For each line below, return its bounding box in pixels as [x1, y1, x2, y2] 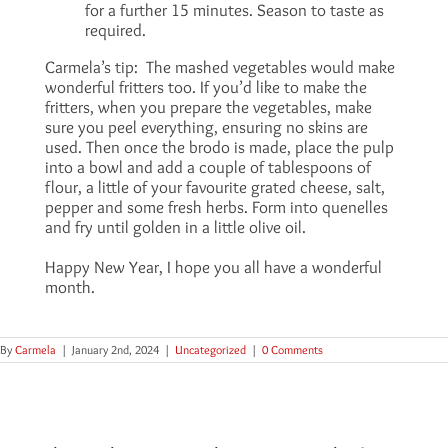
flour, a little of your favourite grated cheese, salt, [44, 177, 385, 197]
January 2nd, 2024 [72, 342, 159, 357]
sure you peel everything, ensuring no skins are [44, 117, 368, 137]
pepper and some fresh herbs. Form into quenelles [44, 197, 388, 217]
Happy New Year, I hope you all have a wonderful [44, 257, 382, 277]
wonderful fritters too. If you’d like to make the [44, 77, 367, 97]
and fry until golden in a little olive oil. [44, 217, 306, 237]
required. [84, 20, 146, 40]
